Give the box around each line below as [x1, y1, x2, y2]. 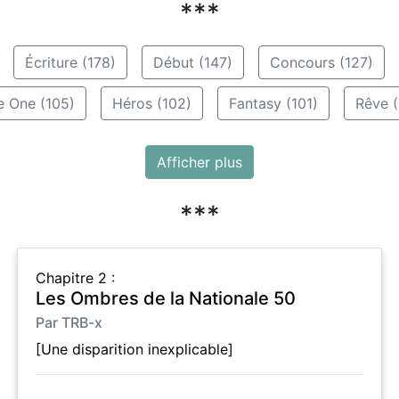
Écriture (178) [24, 53, 116, 71]
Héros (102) [111, 94, 191, 112]
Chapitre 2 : [36, 268, 115, 287]
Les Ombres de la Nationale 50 [36, 287, 296, 309]
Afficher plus [157, 152, 242, 171]
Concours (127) [269, 53, 373, 71]
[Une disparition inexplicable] [36, 339, 233, 358]
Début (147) [152, 53, 232, 71]
